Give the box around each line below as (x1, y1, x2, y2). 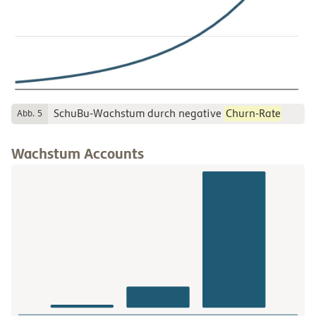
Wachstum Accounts (11, 145, 144, 163)
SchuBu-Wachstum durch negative (54, 107, 224, 121)
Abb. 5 (17, 109, 42, 119)
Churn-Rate (225, 107, 281, 121)
